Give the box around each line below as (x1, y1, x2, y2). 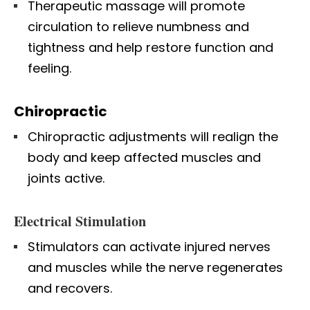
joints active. (28, 169, 104, 187)
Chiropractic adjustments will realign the (28, 127, 278, 145)
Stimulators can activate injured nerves (28, 237, 271, 255)
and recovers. (28, 279, 112, 297)
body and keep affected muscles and (28, 148, 261, 166)
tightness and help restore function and (28, 38, 273, 56)
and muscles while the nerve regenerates (28, 258, 283, 276)
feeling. (28, 59, 71, 77)
